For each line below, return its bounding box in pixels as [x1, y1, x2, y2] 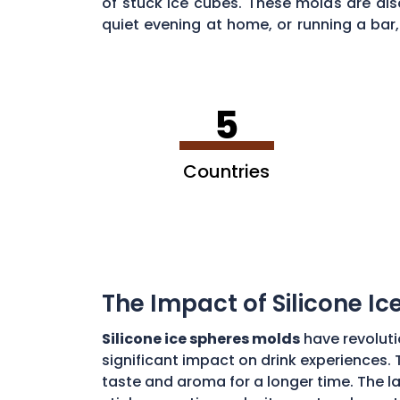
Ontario [102, 35, 162, 56]
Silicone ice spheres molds [102, 328, 300, 349]
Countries [183, 158, 270, 184]
